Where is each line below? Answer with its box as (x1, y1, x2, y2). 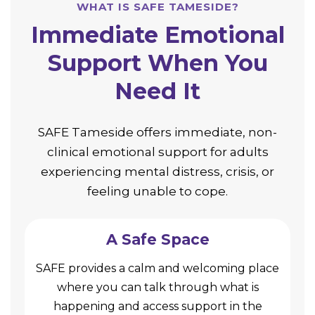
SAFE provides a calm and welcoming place (36, 261, 279, 275)
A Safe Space (105, 230, 210, 248)
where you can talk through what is (56, 280, 259, 294)
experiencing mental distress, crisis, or (41, 164, 274, 179)
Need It (115, 77, 200, 105)
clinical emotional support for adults (46, 144, 269, 159)
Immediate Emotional (30, 20, 285, 49)
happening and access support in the (53, 299, 262, 313)
